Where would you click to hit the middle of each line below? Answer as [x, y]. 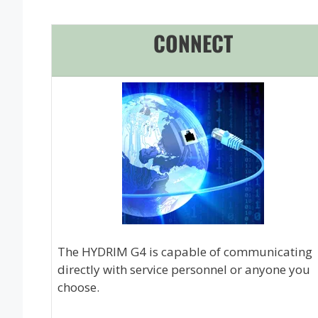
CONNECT [193, 43]
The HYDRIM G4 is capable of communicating [185, 251]
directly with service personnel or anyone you [184, 269]
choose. [78, 287]
